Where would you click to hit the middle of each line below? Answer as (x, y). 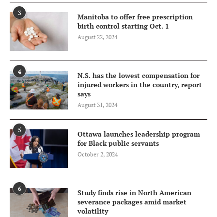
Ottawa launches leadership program (139, 134)
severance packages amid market (132, 201)
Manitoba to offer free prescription (135, 16)
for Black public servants (118, 143)
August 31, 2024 (97, 105)
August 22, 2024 (97, 37)
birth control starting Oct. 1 (123, 26)
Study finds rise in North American (134, 192)
